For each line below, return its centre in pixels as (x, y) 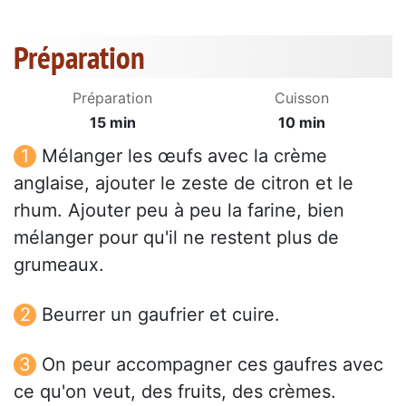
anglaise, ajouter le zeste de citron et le (184, 184)
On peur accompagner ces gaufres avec (213, 365)
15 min (112, 123)
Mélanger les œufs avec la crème (184, 156)
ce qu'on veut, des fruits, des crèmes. (175, 392)
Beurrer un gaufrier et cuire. (161, 315)
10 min (302, 123)
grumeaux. (59, 265)
